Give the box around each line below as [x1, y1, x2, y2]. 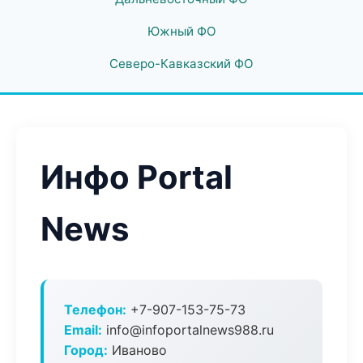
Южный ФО [147, 23, 216, 39]
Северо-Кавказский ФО [109, 56, 254, 71]
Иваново [108, 342, 167, 358]
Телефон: [64, 301, 126, 318]
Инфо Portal [41, 157, 233, 197]
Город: [64, 342, 108, 358]
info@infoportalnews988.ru [102, 322, 274, 338]
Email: [64, 322, 102, 338]
